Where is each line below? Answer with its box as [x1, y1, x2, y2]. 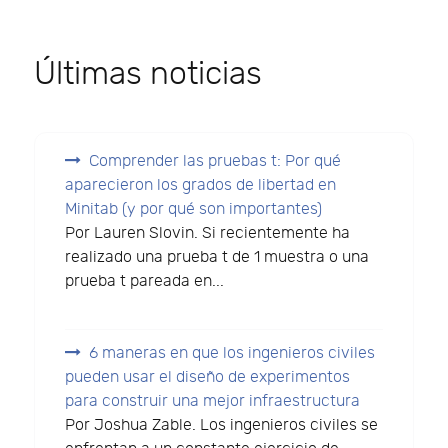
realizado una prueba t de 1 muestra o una [65, 247, 370, 267]
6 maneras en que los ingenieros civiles [89, 344, 376, 364]
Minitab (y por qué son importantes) [65, 199, 323, 219]
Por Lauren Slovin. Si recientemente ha [65, 223, 351, 243]
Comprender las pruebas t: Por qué [89, 151, 342, 171]
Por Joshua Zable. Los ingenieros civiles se [65, 416, 379, 436]
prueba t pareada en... [65, 271, 225, 291]
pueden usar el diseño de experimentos [65, 368, 351, 388]
